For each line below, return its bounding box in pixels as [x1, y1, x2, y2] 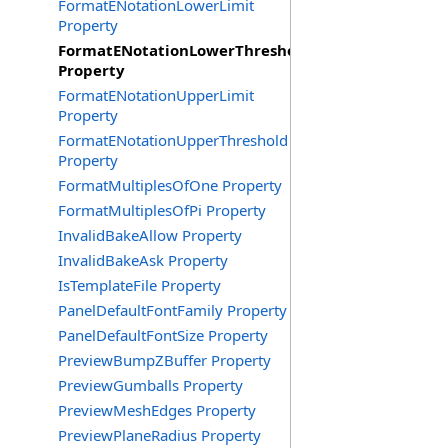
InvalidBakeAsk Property [58, 250, 228, 270]
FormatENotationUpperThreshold [58, 130, 288, 150]
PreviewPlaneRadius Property [58, 425, 261, 445]
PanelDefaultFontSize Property [58, 325, 268, 345]
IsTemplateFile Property [58, 275, 221, 295]
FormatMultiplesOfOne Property [58, 175, 282, 195]
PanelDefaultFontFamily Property [58, 300, 287, 320]
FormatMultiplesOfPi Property [58, 200, 266, 220]
